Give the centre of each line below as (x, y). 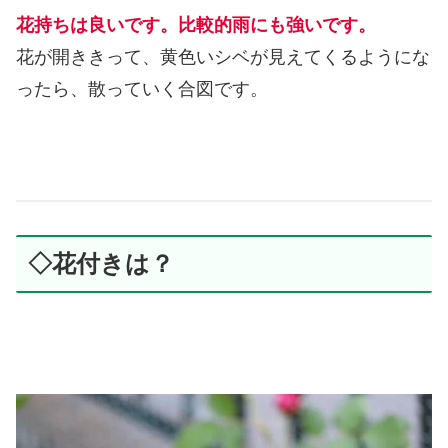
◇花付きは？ (101, 263)
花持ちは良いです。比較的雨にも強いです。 (196, 25)
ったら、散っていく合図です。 (142, 89)
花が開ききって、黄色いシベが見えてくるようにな (223, 57)
